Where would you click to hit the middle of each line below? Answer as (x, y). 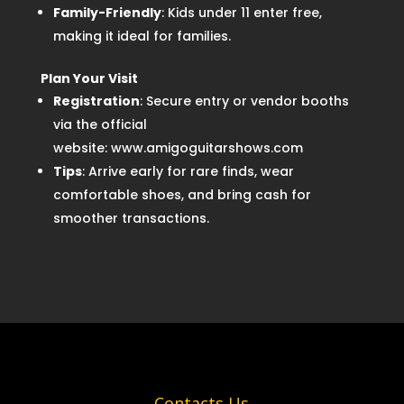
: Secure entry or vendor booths (244, 101)
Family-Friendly (107, 13)
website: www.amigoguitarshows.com (179, 148)
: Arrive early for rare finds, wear (188, 172)
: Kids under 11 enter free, (241, 13)
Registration (96, 101)
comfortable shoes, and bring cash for (182, 195)
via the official (100, 125)
